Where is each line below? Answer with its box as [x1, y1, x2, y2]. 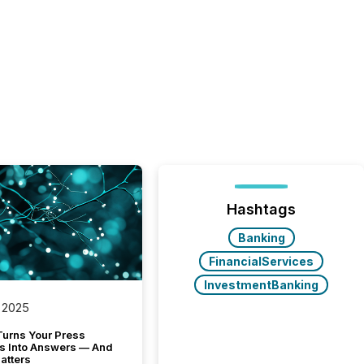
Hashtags [227, 201, 297, 218]
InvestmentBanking [204, 278, 319, 292]
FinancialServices [209, 254, 314, 268]
